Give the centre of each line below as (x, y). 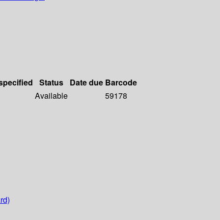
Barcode (121, 82)
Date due (86, 82)
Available (51, 96)
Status (51, 82)
